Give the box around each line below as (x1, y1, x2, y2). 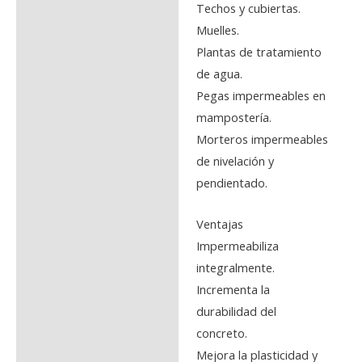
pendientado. (196, 175, 267, 192)
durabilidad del (196, 302, 276, 319)
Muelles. (196, 22, 239, 39)
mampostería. (196, 109, 271, 126)
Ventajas (196, 215, 243, 232)
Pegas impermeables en (196, 87, 326, 104)
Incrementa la (196, 280, 270, 297)
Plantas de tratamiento (196, 44, 322, 61)
